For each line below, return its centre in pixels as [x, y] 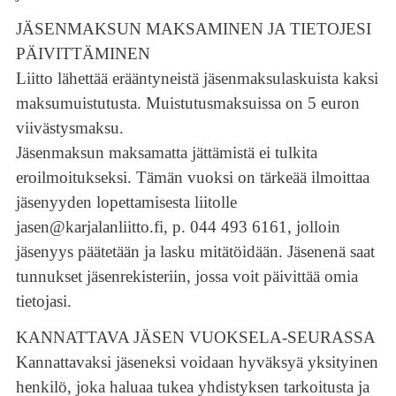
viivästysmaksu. [69, 127]
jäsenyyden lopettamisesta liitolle [126, 202]
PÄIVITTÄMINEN [83, 53]
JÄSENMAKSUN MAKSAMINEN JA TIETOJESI [193, 28]
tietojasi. [43, 301]
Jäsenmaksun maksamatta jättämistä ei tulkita [166, 152]
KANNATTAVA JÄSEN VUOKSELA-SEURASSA [195, 338]
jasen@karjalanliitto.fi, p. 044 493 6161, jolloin [178, 226]
